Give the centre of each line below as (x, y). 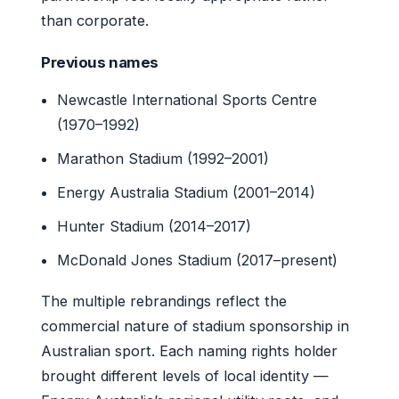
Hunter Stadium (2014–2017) (155, 226)
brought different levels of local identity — (185, 375)
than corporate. (95, 20)
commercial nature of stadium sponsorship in (195, 326)
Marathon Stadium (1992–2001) (163, 158)
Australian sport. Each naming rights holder (189, 350)
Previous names (100, 62)
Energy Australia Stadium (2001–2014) (187, 192)
